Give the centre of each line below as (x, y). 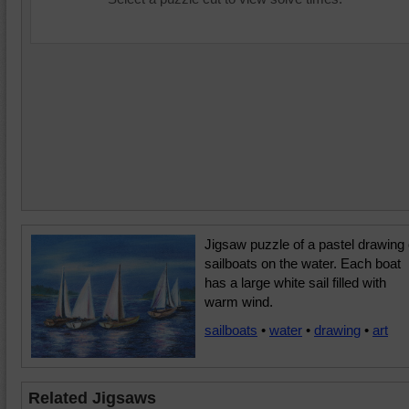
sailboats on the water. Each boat (303, 263)
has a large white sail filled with (295, 283)
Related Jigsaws (92, 398)
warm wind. (239, 302)
